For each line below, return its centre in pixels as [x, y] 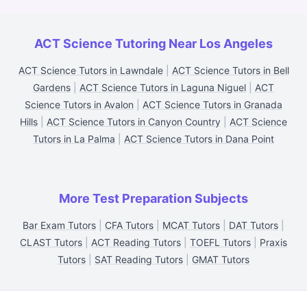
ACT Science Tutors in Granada [212, 105]
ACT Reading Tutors [136, 242]
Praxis [273, 242]
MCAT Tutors [191, 225]
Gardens [52, 87]
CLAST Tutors [51, 242]
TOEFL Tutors [220, 242]
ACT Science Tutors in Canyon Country [134, 122]
